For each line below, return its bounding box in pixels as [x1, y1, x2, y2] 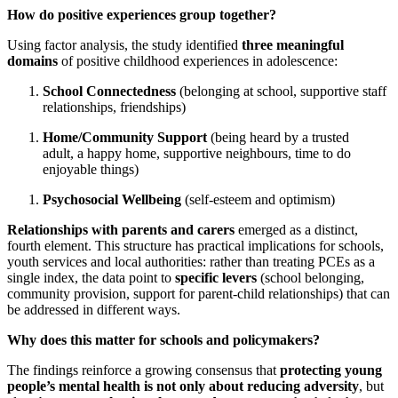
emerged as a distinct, [238, 222, 358, 238]
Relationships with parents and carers [7, 222, 238, 238]
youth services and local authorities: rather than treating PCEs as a [7, 254, 375, 270]
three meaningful [242, 37, 344, 53]
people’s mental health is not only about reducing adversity [7, 378, 359, 394]
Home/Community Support [43, 130, 211, 146]
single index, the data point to [7, 270, 175, 286]
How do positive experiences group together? [7, 7, 276, 23]
